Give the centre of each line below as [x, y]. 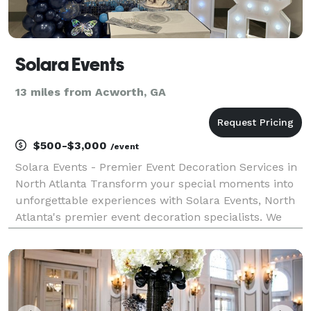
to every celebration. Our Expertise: [110, 250]
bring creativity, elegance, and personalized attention [157, 233]
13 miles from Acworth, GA [91, 92]
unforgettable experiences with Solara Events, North [155, 200]
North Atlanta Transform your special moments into [154, 183]
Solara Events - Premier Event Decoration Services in [156, 167]
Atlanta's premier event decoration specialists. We [149, 217]
